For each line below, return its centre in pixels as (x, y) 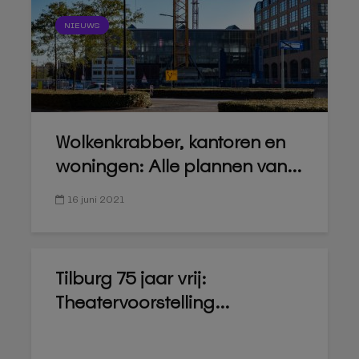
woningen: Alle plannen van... (179, 166)
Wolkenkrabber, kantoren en (170, 142)
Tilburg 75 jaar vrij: (131, 278)
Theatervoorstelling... (143, 303)
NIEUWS (82, 26)
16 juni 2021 (96, 200)
